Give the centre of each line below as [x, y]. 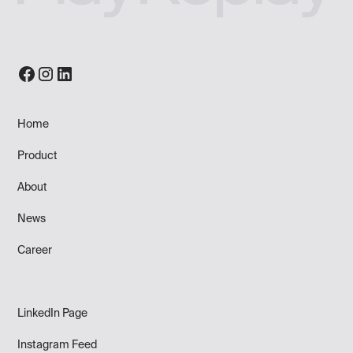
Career [35, 250]
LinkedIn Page [53, 313]
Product [38, 156]
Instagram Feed [58, 345]
